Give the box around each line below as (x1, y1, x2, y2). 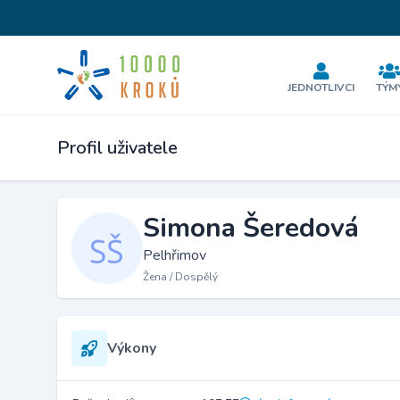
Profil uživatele (57, 136, 178, 160)
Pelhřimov (143, 246, 206, 265)
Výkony (107, 338, 156, 358)
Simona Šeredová (143, 210, 359, 246)
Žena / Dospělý (143, 270, 218, 284)
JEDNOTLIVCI (287, 80, 355, 95)
